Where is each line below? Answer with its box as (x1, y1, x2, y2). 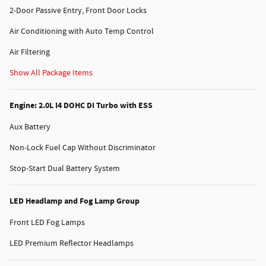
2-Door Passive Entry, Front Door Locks (9, 5, 147, 17)
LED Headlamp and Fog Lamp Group (9, 195, 140, 207)
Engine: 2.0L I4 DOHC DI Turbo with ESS (9, 100, 153, 112)
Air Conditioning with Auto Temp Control (9, 26, 154, 37)
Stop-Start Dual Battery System (9, 163, 120, 175)
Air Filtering (9, 47, 50, 58)
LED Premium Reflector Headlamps (9, 238, 134, 249)
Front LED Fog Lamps (9, 217, 85, 229)
